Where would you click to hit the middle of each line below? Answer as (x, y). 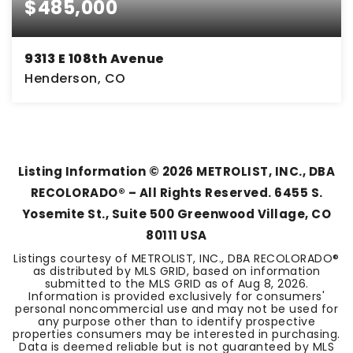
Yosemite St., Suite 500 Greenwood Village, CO (176, 214)
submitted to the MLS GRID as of (141, 284)
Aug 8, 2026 (271, 284)
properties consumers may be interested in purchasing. (176, 334)
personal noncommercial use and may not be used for (176, 309)
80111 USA (176, 235)
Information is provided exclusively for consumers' (176, 296)
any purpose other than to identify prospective (176, 321)
